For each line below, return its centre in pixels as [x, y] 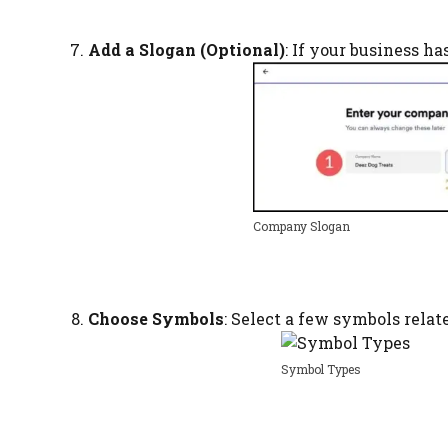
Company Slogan [301, 225]
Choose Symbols [156, 318]
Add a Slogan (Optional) [186, 49]
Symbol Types [321, 368]
